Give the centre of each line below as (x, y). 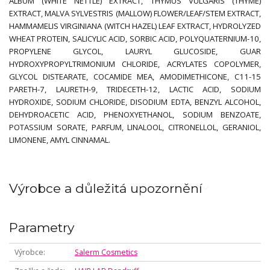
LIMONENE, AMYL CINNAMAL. (60, 140)
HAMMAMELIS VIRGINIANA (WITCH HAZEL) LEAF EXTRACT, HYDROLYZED (135, 26)
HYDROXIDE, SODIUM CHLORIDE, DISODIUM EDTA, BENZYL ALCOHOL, (135, 102)
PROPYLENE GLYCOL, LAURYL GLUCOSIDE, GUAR (135, 51)
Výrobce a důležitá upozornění (106, 189)
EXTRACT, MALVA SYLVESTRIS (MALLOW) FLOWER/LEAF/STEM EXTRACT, (135, 13)
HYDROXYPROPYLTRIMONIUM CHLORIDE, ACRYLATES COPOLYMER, (135, 64)
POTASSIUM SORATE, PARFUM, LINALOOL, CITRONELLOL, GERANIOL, (135, 127)
